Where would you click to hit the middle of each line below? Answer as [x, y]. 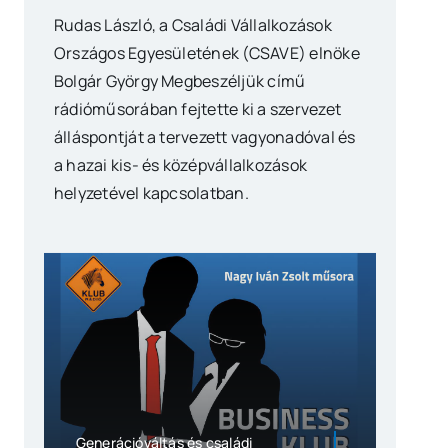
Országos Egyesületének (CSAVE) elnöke [206, 53]
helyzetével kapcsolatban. [151, 193]
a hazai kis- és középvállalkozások [180, 165]
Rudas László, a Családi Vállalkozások [192, 25]
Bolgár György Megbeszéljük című [179, 81]
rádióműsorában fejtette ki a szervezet [197, 109]
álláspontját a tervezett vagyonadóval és [204, 137]
